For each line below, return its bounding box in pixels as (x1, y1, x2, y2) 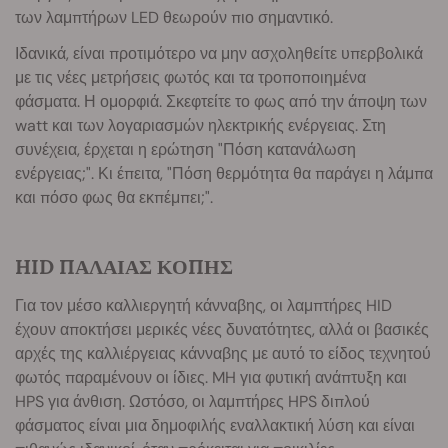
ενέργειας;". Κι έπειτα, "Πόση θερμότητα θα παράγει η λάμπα (15, 163, 433, 185)
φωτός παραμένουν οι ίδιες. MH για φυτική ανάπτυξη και (15, 367, 407, 389)
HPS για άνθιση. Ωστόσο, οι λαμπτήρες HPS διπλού (15, 391, 370, 413)
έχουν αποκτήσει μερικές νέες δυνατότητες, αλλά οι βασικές (15, 319, 429, 341)
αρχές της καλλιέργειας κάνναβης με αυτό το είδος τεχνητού (15, 343, 431, 365)
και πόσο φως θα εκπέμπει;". (15, 187, 213, 209)
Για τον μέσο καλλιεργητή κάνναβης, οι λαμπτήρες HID (15, 295, 392, 317)
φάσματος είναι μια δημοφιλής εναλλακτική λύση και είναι (15, 415, 415, 437)
